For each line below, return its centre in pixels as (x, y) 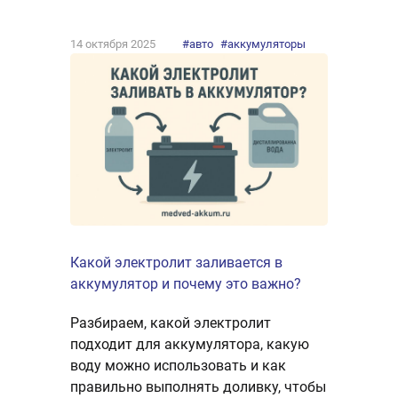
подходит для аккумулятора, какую (190, 344)
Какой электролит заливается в (176, 262)
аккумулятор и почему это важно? (186, 283)
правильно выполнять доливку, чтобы (198, 386)
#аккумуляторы (263, 44)
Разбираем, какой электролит (171, 322)
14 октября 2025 (113, 44)
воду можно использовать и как (178, 365)
